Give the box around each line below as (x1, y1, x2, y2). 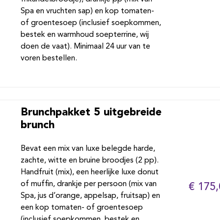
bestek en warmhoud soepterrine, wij (20, 31, 149, 39)
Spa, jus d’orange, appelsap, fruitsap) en (20, 192, 160, 200)
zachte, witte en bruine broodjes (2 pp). (20, 157, 159, 165)
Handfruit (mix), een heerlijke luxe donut (20, 168, 159, 176)
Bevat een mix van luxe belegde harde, (20, 145, 155, 153)
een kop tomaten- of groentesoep (20, 204, 143, 212)
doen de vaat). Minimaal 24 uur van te (20, 43, 150, 51)
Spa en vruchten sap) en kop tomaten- (20, 7, 154, 15)
